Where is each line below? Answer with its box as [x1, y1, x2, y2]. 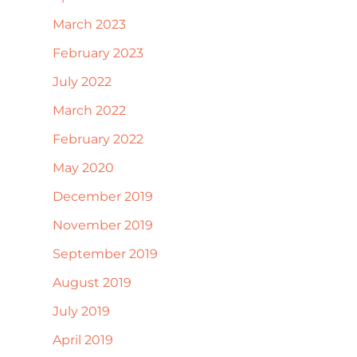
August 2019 [53, 274, 131, 290]
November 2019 [53, 217, 153, 233]
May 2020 [53, 159, 114, 175]
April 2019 [53, 331, 113, 347]
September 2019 [53, 245, 158, 261]
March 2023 [53, 16, 126, 32]
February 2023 [53, 45, 143, 61]
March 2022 [53, 102, 126, 118]
